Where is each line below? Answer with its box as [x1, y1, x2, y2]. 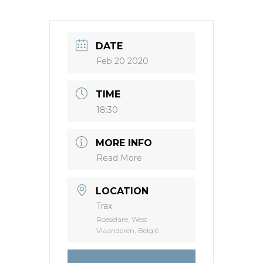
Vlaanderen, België [96, 225, 159, 235]
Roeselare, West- [96, 214, 151, 224]
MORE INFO [96, 137, 152, 149]
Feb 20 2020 [96, 55, 149, 66]
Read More [96, 152, 142, 163]
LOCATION [96, 185, 149, 197]
